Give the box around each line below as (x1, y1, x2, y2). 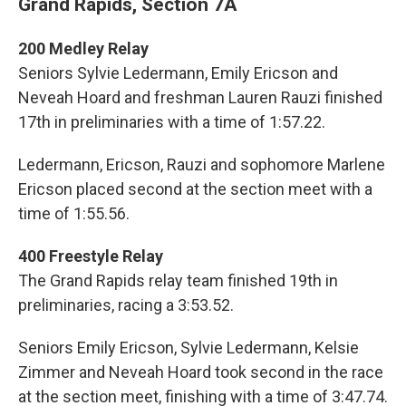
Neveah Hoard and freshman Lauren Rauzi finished (18, 88, 382, 108)
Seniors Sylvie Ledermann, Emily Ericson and (18, 63, 338, 83)
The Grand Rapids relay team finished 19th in (18, 271, 338, 291)
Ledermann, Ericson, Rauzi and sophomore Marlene (18, 155, 385, 175)
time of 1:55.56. (18, 204, 130, 224)
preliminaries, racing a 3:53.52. (18, 295, 234, 315)
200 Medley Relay (18, 39, 149, 59)
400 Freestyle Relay (18, 246, 163, 266)
